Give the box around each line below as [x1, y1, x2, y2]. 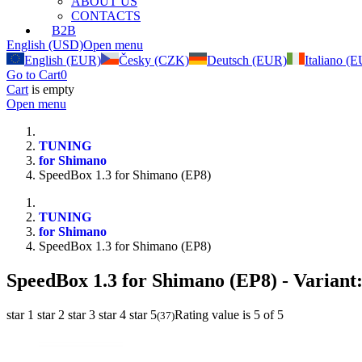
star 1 [6, 307, 34, 322]
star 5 [129, 307, 157, 322]
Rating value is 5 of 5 [175, 307, 284, 322]
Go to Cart [6, 68, 61, 82]
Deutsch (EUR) [207, 53, 287, 67]
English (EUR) [24, 53, 101, 67]
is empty [28, 82, 74, 96]
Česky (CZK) [119, 53, 189, 67]
